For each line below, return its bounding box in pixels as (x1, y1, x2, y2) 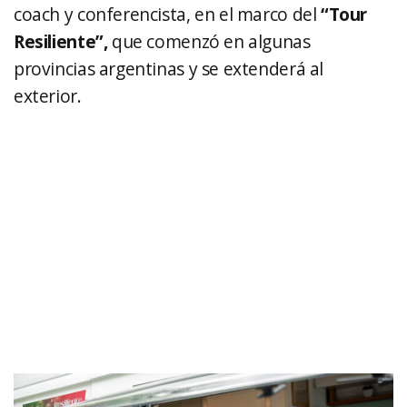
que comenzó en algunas (107, 29, 311, 54)
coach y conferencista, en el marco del (14, 2, 322, 26)
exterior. (14, 84, 82, 108)
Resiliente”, (14, 29, 108, 54)
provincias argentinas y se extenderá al (14, 56, 324, 81)
